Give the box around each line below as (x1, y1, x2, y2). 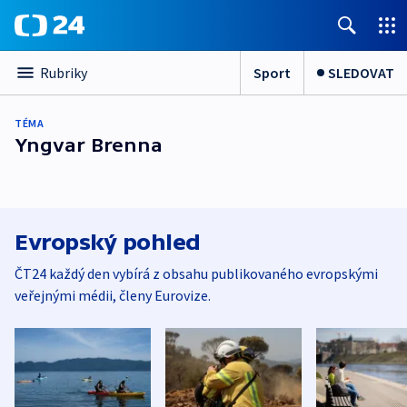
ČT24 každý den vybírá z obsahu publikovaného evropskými (15, 264, 378, 283)
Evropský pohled (15, 230, 201, 254)
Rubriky (40, 64, 87, 82)
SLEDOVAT (328, 63, 394, 82)
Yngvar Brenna (15, 134, 163, 155)
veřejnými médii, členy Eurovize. (15, 286, 211, 304)
